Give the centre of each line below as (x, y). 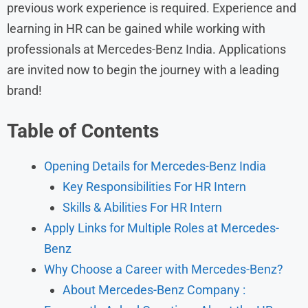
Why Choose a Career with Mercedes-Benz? (164, 269)
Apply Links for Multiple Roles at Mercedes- (162, 228)
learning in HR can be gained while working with (136, 28)
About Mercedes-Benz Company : (154, 289)
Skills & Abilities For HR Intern (142, 207)
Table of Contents (83, 131)
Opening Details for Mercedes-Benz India (155, 166)
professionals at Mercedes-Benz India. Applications (146, 49)
